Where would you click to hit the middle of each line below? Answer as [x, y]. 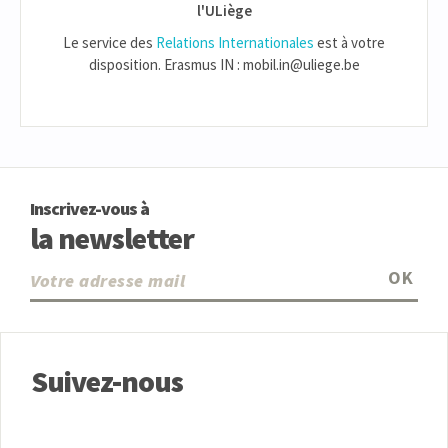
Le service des [109, 42]
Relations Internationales [235, 42]
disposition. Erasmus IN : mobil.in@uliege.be [224, 64]
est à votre [349, 42]
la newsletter [112, 237]
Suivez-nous [107, 380]
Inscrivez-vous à [89, 208]
